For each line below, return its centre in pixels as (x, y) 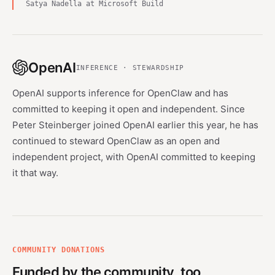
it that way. (35, 173)
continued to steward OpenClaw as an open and (116, 141)
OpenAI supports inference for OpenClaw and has (120, 93)
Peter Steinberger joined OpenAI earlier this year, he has (135, 125)
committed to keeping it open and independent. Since (129, 109)
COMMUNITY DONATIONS (59, 250)
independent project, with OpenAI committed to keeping (134, 157)
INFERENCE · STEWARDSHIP (130, 68)
